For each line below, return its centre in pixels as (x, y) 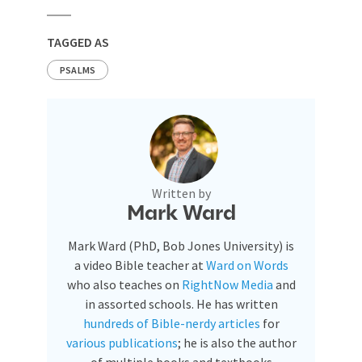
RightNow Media (227, 284)
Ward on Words (247, 265)
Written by (181, 193)
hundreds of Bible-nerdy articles (171, 323)
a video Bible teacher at (140, 265)
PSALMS (78, 70)
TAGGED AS (78, 42)
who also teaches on (124, 284)
